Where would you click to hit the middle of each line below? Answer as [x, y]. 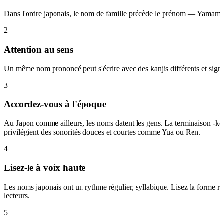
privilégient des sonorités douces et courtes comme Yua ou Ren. [102, 132]
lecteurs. [17, 195]
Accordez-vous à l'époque [55, 104]
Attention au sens [39, 49]
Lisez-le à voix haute [45, 167]
